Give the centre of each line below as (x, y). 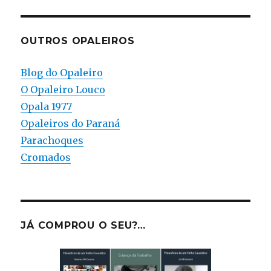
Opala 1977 (47, 106)
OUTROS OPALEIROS (78, 41)
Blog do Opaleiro (62, 72)
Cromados (46, 157)
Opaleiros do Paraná (70, 123)
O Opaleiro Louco (63, 89)
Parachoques (52, 140)
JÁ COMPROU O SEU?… (83, 225)
